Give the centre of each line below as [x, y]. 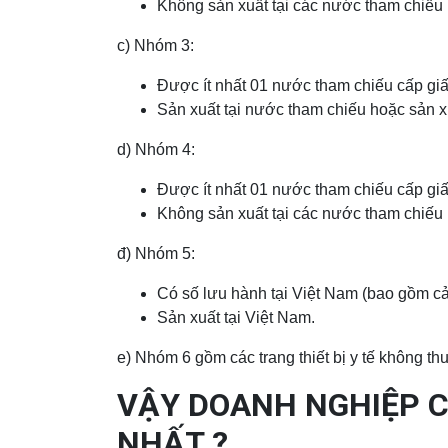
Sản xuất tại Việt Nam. [236, 318]
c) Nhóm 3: [155, 46]
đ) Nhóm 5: [156, 254]
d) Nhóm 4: [156, 150]
